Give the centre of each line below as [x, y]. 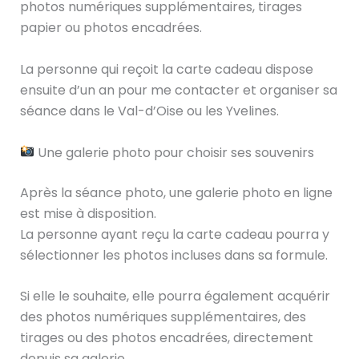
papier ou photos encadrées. [111, 28]
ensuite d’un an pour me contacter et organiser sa [178, 91]
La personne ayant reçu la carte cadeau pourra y [174, 234]
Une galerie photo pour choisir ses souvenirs [174, 152]
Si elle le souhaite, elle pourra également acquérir [175, 296]
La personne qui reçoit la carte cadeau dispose [166, 70]
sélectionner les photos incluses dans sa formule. [173, 255]
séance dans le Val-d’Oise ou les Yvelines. [149, 111]
